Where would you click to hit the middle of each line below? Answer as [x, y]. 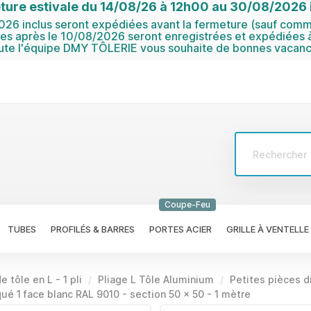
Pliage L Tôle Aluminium [156, 279]
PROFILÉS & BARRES [93, 229]
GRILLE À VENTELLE [268, 229]
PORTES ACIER [180, 229]
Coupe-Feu [187, 204]
